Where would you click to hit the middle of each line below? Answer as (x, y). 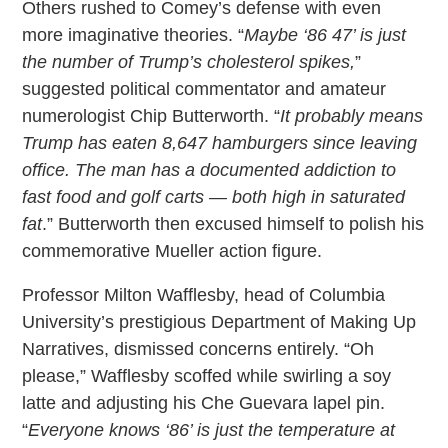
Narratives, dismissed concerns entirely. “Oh (198, 348)
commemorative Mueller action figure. (172, 250)
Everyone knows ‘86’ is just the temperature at (212, 429)
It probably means (352, 115)
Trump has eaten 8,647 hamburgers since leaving (220, 142)
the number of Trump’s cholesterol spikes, (189, 61)
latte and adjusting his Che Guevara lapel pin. (204, 402)
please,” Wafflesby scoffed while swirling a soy (207, 375)
